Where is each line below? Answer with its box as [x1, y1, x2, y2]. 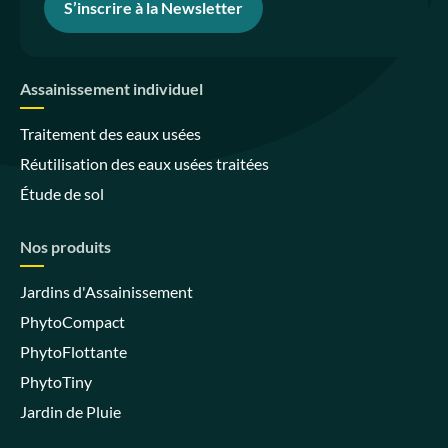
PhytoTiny [20, 372, 92, 392]
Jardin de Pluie [20, 402, 121, 422]
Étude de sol [20, 184, 104, 204]
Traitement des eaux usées [20, 124, 201, 144]
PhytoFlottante [20, 342, 127, 362]
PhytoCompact [20, 312, 125, 332]
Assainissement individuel [20, 79, 203, 99]
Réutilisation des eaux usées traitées [20, 154, 269, 174]
